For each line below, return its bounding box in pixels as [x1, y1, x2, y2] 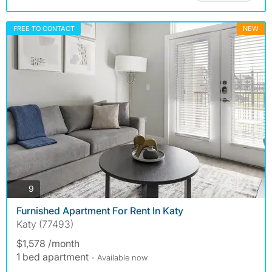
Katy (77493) [16, 217, 73, 230]
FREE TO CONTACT [13, 24, 75, 33]
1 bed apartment [16, 250, 91, 263]
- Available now [91, 252, 148, 262]
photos [33, 183, 60, 193]
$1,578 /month [16, 237, 80, 250]
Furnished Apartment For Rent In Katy [16, 204, 183, 217]
